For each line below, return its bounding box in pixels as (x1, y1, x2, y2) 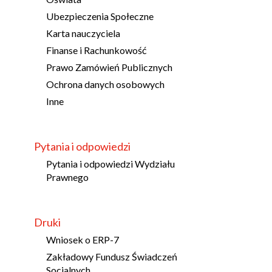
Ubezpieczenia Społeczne (46, 10, 154, 22)
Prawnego (46, 171, 89, 183)
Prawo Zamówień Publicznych (46, 61, 173, 73)
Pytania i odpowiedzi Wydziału (46, 157, 175, 169)
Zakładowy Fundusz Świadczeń (46, 250, 178, 262)
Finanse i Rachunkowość (46, 44, 147, 56)
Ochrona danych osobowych (46, 78, 165, 90)
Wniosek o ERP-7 (46, 233, 120, 245)
